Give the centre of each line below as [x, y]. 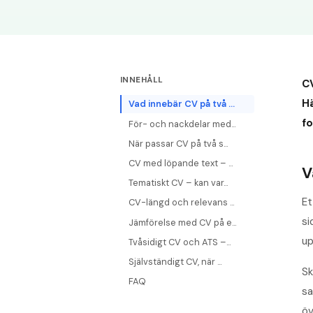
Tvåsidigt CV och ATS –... [179, 242]
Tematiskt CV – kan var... [178, 183]
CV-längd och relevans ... [181, 203]
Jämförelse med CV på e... [182, 222]
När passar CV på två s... [178, 143]
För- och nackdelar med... [182, 124]
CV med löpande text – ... [180, 163]
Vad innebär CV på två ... [181, 104]
